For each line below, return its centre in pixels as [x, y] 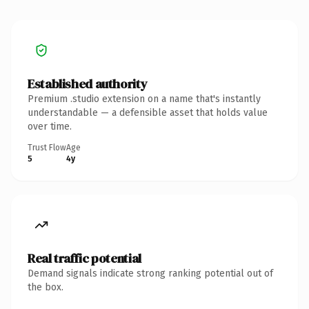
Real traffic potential [84, 258]
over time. [50, 126]
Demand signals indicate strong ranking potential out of [150, 273]
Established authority [88, 83]
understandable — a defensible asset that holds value [148, 112]
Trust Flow [47, 147]
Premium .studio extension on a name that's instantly [144, 99]
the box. [46, 287]
